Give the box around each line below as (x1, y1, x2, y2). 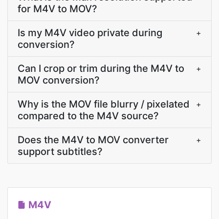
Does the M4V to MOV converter (18, 134, 169, 146)
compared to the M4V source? (18, 110, 159, 122)
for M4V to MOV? (18, 3, 97, 15)
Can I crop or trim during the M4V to (18, 63, 184, 74)
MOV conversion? (18, 74, 100, 86)
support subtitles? (18, 146, 103, 157)
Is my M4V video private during (18, 27, 162, 39)
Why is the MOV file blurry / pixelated (18, 98, 190, 110)
